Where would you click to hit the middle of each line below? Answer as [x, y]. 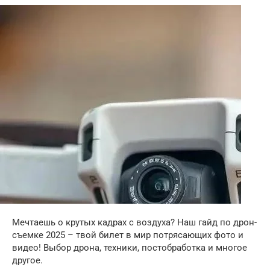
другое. [27, 260]
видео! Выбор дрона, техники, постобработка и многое [130, 248]
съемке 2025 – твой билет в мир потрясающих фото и [128, 235]
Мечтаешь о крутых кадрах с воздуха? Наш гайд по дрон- [134, 222]
